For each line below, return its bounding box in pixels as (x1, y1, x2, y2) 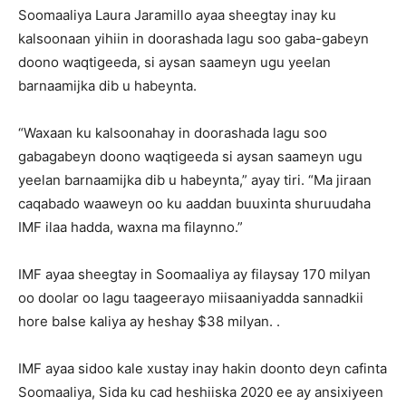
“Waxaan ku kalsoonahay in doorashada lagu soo (18, 123, 327, 141)
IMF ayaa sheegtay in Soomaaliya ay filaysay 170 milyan (18, 265, 371, 283)
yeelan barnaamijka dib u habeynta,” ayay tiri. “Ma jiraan (18, 170, 372, 188)
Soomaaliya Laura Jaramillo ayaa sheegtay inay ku (18, 5, 336, 24)
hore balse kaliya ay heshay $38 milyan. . (18, 312, 280, 330)
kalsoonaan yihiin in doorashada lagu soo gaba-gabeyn (18, 29, 369, 47)
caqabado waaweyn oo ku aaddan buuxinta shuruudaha (18, 194, 371, 212)
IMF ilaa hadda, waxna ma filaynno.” (18, 217, 243, 236)
